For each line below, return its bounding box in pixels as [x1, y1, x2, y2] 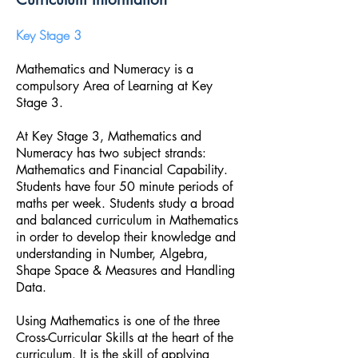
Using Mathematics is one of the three [16, 312, 220, 329]
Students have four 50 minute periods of [16, 178, 233, 195]
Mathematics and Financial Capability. [16, 161, 228, 178]
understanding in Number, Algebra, [16, 245, 208, 262]
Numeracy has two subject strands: [16, 145, 206, 161]
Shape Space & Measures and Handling [16, 262, 235, 279]
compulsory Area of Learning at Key [16, 78, 213, 94]
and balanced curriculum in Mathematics [16, 212, 238, 229]
